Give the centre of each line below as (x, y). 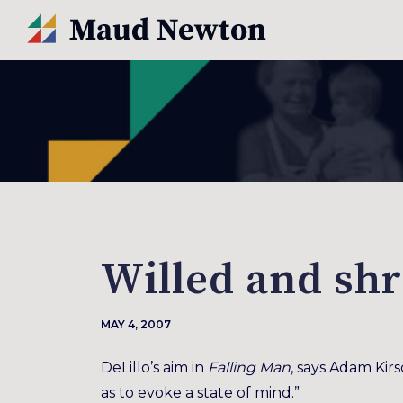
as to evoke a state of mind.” (200, 393)
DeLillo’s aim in (154, 367)
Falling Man (249, 367)
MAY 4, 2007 (136, 324)
